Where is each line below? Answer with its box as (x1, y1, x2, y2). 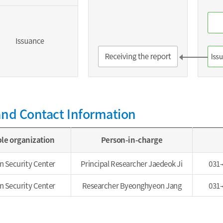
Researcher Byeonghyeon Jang (82, 180, 182, 191)
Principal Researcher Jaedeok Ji (81, 158, 183, 169)
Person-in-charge (101, 134, 163, 145)
